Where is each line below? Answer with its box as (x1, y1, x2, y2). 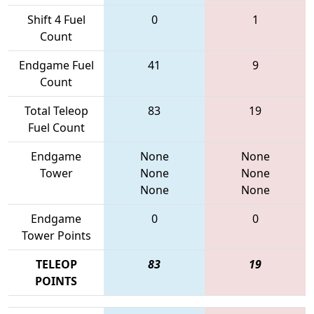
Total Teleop (24, 102, 88, 118)
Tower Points (21, 227, 91, 243)
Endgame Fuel (18, 57, 94, 73)
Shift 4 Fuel (27, 11, 86, 27)
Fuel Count (27, 119, 85, 135)
